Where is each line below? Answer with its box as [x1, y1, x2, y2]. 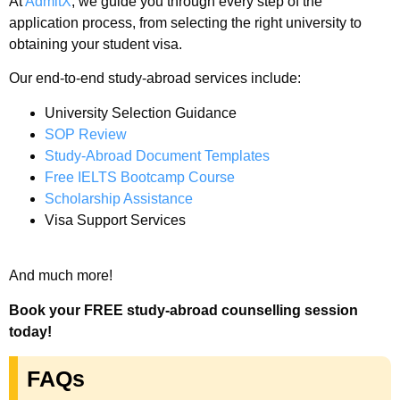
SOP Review [45, 126, 127, 142]
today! [9, 323, 55, 339]
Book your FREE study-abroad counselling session [9, 302, 358, 318]
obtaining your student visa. [9, 37, 182, 53]
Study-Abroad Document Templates [45, 147, 270, 163]
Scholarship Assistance [45, 190, 193, 206]
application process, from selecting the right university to [9, 15, 362, 31]
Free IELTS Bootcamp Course [45, 169, 235, 185]
